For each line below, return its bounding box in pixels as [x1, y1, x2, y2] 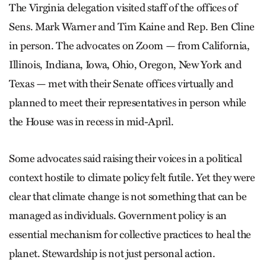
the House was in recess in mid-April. [9, 115, 178, 129]
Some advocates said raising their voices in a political [9, 152, 242, 166]
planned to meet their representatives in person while [9, 96, 246, 110]
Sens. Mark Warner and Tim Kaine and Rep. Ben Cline [9, 20, 255, 34]
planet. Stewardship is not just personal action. [9, 247, 216, 261]
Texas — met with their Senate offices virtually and [9, 77, 233, 91]
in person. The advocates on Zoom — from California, [9, 39, 250, 53]
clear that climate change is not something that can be [9, 190, 247, 204]
